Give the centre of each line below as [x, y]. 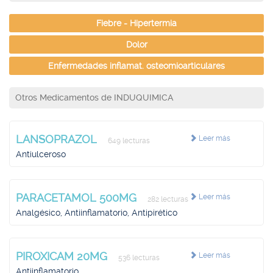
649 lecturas [128, 141]
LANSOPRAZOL [58, 139]
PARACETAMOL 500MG [78, 198]
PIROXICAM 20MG [63, 256]
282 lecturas [167, 199]
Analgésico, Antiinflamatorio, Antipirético [97, 213]
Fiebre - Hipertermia [136, 23]
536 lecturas [138, 258]
